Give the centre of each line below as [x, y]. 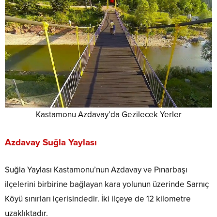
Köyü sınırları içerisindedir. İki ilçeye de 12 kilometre [98, 199]
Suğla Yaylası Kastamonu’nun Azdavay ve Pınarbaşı [96, 170]
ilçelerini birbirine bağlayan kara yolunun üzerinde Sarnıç [107, 185]
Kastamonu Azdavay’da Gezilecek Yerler [108, 115]
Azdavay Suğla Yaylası [51, 143]
